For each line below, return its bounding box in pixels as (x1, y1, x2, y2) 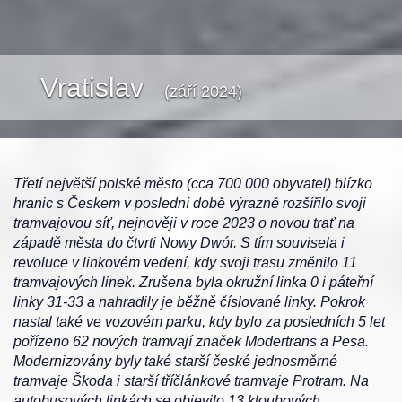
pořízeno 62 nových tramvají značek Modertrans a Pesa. (13, 333, 369, 349)
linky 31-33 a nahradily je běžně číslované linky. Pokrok (13, 293, 365, 310)
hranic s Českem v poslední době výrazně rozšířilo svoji (13, 195, 366, 211)
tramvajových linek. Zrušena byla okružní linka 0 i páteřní (13, 274, 373, 290)
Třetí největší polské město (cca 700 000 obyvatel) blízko (13, 175, 372, 191)
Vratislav (39, 72, 151, 102)
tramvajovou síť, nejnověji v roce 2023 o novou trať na (13, 214, 354, 231)
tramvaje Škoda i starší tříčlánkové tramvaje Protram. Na (13, 372, 369, 389)
